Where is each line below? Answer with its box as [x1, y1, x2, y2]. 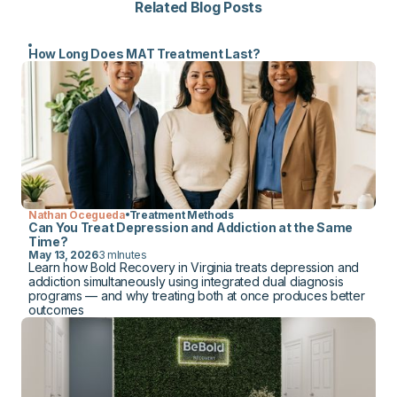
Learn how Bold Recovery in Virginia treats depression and [28, 259, 360, 275]
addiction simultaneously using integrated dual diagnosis [28, 273, 344, 289]
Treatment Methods [128, 207, 234, 222]
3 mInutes [97, 247, 147, 261]
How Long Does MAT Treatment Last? [28, 45, 261, 61]
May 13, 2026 [28, 247, 98, 261]
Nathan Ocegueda [28, 207, 126, 222]
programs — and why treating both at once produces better [28, 287, 365, 303]
